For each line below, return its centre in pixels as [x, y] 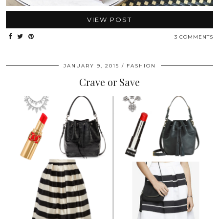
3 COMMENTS [194, 37]
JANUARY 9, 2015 [91, 66]
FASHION [141, 66]
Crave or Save [109, 82]
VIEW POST [109, 20]
